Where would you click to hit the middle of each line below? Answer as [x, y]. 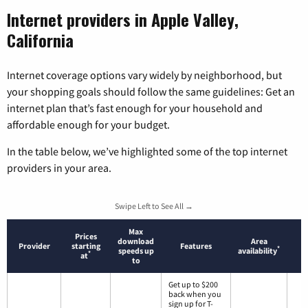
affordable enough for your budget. [88, 124]
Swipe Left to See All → [154, 206]
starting [86, 245]
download [136, 241]
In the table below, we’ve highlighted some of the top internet [147, 151]
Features [196, 245]
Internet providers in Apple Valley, [123, 19]
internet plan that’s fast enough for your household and [135, 108]
